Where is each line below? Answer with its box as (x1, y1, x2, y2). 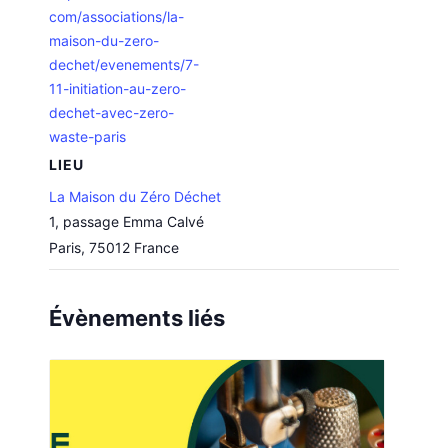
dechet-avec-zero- (49, 104, 175, 122)
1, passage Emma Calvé (49, 213, 205, 231)
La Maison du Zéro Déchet (49, 188, 222, 206)
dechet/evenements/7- (49, 56, 200, 74)
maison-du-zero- (49, 32, 160, 50)
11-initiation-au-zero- (49, 80, 187, 98)
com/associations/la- (49, 8, 185, 26)
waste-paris (49, 128, 127, 146)
